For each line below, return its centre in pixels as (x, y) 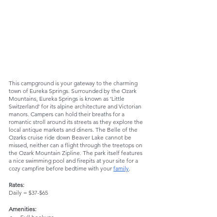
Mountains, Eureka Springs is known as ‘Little (67, 98)
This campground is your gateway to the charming (74, 83)
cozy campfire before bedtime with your (61, 168)
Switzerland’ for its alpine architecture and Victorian (76, 106)
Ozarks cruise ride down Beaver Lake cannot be (71, 137)
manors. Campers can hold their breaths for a (67, 114)
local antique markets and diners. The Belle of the (74, 129)
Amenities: (23, 209)
